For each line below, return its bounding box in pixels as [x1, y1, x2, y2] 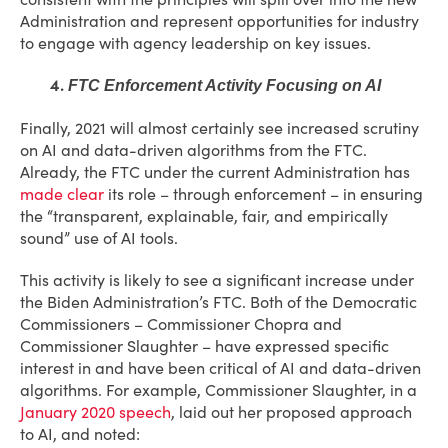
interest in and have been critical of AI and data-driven [20, 358, 421, 378]
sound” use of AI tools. [20, 228, 182, 248]
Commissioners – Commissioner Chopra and [20, 314, 342, 334]
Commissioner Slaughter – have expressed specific [20, 336, 389, 356]
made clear [20, 184, 104, 204]
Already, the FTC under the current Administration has [20, 162, 410, 182]
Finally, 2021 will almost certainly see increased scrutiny [20, 118, 419, 138]
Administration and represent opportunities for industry [20, 11, 419, 31]
